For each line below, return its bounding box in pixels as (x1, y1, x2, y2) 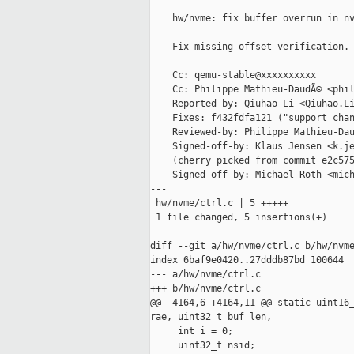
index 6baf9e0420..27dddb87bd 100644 (150, 254, 344, 266)
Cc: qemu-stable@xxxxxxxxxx (150, 70, 316, 81)
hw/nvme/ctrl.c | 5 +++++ (150, 198, 288, 209)
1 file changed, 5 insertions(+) (150, 212, 327, 224)
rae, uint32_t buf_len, (150, 311, 272, 323)
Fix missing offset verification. (150, 41, 349, 53)
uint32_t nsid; (150, 340, 255, 352)
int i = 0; (150, 326, 233, 337)
